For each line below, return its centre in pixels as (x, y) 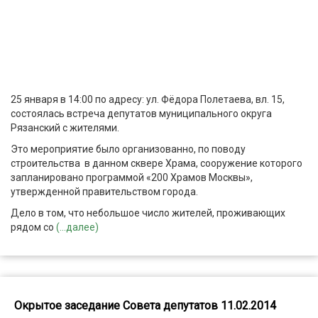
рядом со (33, 227)
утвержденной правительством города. (104, 191)
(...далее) (77, 227)
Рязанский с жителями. (65, 127)
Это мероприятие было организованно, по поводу (128, 149)
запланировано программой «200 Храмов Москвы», (132, 177)
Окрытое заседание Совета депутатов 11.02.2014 (145, 305)
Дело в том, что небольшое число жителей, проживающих (148, 213)
